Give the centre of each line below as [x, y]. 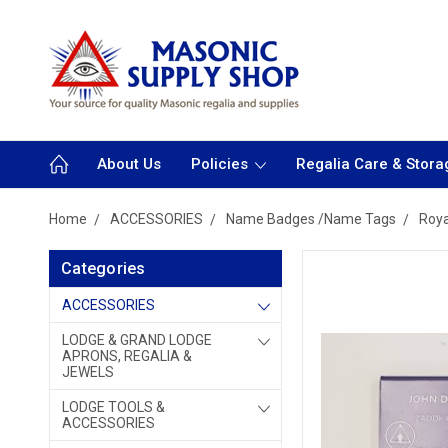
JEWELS [88, 372]
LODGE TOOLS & [113, 407]
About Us [129, 164]
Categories [103, 268]
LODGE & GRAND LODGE [137, 340]
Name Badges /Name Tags [311, 219]
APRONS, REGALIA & [127, 356]
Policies [221, 164]
